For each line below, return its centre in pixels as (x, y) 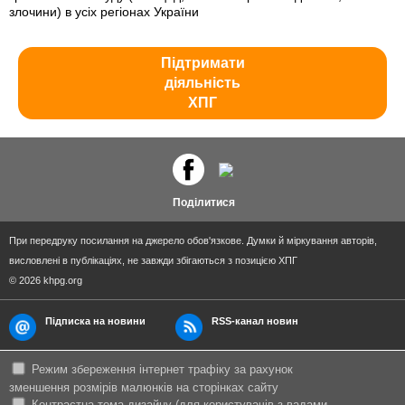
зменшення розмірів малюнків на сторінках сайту (144, 388)
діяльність (202, 83)
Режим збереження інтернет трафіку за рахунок (162, 370)
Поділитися (202, 203)
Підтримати (202, 63)
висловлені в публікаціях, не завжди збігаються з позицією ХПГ (153, 261)
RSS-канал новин (254, 321)
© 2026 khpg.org (46, 281)
